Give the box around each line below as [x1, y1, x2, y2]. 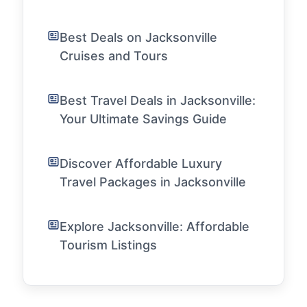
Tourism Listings [60, 238, 157, 253]
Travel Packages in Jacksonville [60, 175, 246, 190]
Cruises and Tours [60, 49, 168, 64]
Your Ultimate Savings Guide [60, 112, 227, 127]
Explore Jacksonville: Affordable [60, 219, 249, 234]
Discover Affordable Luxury [60, 156, 222, 171]
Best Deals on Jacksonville [60, 30, 217, 45]
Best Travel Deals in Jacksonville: [60, 93, 256, 108]
